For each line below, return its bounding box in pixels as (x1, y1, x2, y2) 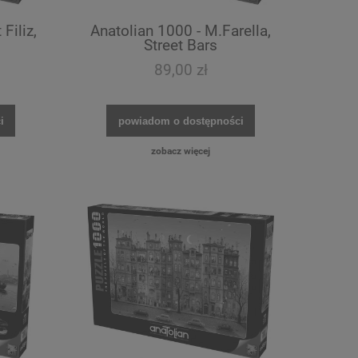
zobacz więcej (151, 145, 210, 157)
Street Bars (144, 36, 217, 55)
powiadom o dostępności (117, 114, 244, 127)
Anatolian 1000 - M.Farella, (90, 22, 271, 41)
